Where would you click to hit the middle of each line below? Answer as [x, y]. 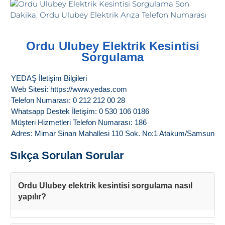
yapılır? [32, 197]
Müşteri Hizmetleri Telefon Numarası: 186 [79, 123]
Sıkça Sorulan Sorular [67, 156]
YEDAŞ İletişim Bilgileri [49, 78]
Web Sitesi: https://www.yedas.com [69, 89]
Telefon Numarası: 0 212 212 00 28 [68, 100]
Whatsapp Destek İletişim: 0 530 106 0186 [80, 111]
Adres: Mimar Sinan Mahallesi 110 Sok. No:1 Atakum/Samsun [113, 134]
